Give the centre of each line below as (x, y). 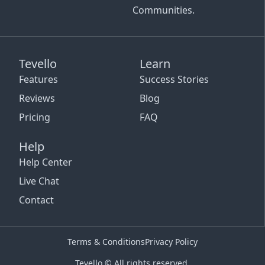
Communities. (163, 10)
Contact (36, 200)
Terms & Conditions (106, 242)
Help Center (46, 162)
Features (38, 80)
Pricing (35, 117)
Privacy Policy (171, 242)
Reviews (37, 98)
